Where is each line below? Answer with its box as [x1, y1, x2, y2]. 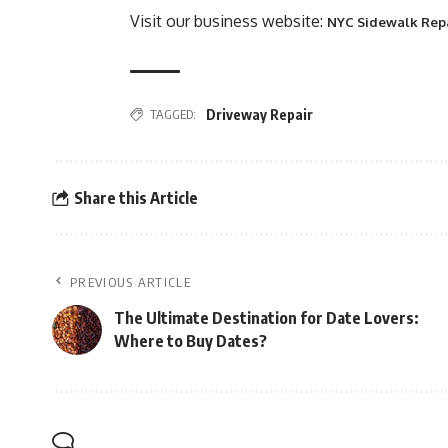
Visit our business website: [130, 11, 327, 31]
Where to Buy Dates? [114, 331, 267, 351]
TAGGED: [150, 106, 196, 122]
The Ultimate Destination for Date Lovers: [114, 308, 419, 328]
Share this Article [73, 187, 198, 208]
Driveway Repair [206, 106, 313, 123]
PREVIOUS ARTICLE [70, 274, 191, 290]
